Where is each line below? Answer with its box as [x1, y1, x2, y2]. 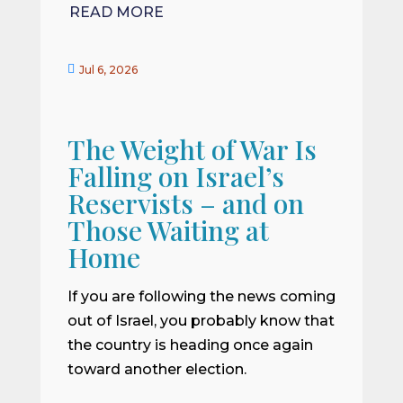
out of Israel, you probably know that [67, 311, 335, 329]
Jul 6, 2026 [78, 62, 138, 76]
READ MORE [68, 4, 164, 22]
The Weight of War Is [67, 130, 317, 167]
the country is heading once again [67, 336, 313, 354]
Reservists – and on [67, 184, 304, 221]
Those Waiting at [67, 211, 269, 248]
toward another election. [67, 360, 246, 378]
